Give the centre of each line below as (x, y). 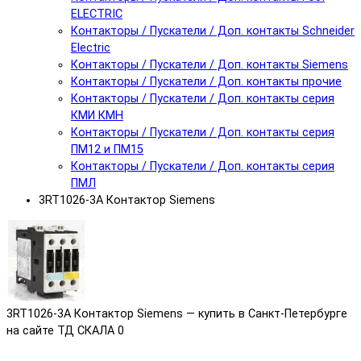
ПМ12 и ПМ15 (107, 149)
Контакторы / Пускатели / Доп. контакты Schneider (213, 31)
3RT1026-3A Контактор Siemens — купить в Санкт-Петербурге (177, 314)
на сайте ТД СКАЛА (60, 331)
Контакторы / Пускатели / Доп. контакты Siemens (210, 64)
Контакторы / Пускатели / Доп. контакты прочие (206, 81)
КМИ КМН (97, 115)
